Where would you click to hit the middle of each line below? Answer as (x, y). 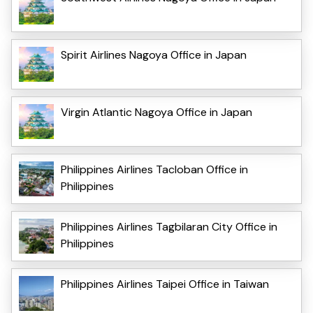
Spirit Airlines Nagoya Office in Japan (154, 54)
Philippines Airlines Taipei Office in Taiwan (165, 284)
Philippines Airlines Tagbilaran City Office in (169, 226)
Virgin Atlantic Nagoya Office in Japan (156, 112)
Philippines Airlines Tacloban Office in (154, 169)
